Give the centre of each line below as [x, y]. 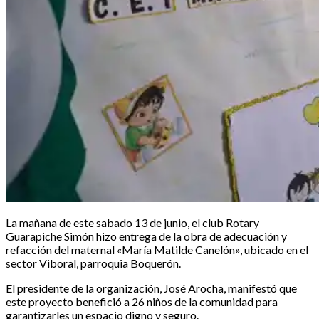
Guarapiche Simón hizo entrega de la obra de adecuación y [146, 236]
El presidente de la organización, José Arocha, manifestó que [151, 288]
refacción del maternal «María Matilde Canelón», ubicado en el [157, 249]
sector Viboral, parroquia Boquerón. [93, 263]
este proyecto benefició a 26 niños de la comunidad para [142, 301]
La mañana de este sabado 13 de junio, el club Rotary [132, 222]
